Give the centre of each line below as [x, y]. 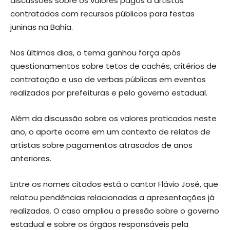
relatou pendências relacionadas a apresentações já [112, 197]
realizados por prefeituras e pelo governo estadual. [109, 92]
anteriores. [31, 158]
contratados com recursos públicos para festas [102, 13]
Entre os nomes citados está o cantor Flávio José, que [114, 184]
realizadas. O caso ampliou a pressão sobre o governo [115, 210]
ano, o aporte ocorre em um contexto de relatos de [110, 131]
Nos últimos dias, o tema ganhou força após [95, 52]
